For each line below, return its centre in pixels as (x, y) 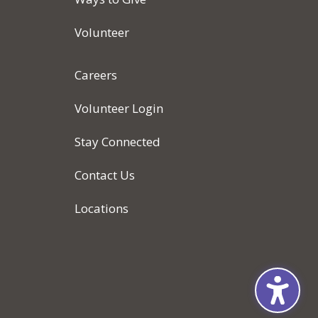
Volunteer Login (119, 108)
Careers (95, 75)
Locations (101, 208)
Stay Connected (117, 141)
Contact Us (104, 175)
